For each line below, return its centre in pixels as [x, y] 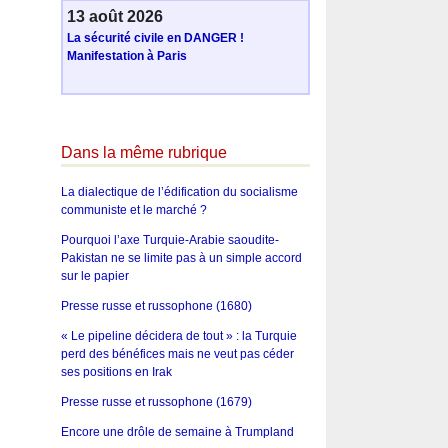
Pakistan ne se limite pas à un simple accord [181, 257]
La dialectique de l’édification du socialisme [179, 191]
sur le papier [94, 275]
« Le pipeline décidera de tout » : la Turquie [178, 335]
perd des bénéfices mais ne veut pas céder [177, 353]
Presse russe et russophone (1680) [156, 305]
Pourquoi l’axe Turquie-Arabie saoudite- [169, 239]
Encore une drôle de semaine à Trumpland [177, 431]
